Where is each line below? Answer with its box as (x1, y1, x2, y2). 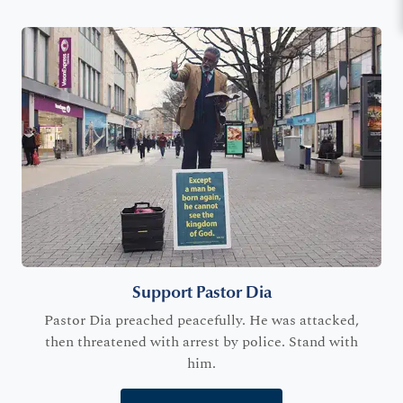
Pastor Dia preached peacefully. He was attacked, (44, 309, 359, 331)
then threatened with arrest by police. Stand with (45, 330, 358, 353)
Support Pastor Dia (131, 281, 272, 302)
